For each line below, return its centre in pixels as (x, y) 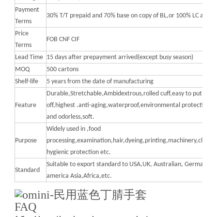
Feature (26, 105)
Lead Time (29, 57)
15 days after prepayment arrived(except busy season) (120, 57)
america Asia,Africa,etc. (79, 176)
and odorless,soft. (70, 117)
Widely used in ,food (74, 129)
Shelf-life (27, 82)
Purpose (26, 141)
